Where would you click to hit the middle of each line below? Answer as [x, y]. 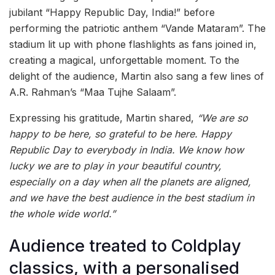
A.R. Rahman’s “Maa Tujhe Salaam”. [93, 92]
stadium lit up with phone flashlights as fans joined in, [133, 44]
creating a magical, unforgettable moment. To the [124, 60]
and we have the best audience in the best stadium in [132, 197]
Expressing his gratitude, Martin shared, [103, 118]
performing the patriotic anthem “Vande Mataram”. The [137, 28]
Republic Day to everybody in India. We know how [126, 149]
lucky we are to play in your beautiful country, [115, 165]
